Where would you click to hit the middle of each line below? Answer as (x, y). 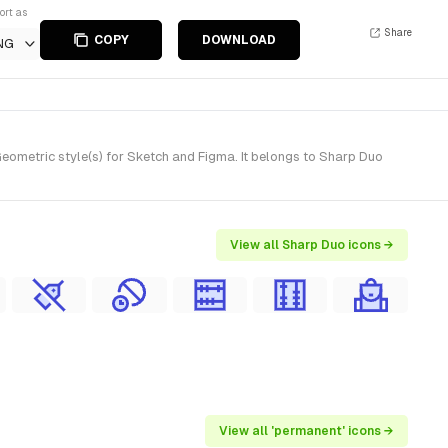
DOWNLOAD (239, 40)
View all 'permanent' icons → (306, 431)
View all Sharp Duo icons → (312, 245)
